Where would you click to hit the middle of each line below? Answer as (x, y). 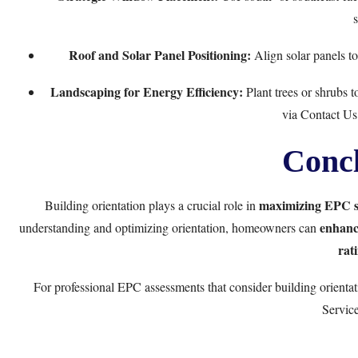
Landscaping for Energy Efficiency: (147, 91)
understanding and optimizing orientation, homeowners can (169, 227)
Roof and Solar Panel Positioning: (160, 55)
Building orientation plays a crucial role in (151, 205)
